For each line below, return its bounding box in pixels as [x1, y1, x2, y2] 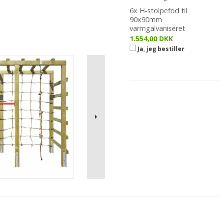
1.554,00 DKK [130, 34, 173, 44]
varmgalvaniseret [130, 24, 185, 33]
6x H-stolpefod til [130, 6, 187, 16]
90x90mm [130, 15, 162, 25]
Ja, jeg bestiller [136, 45, 185, 54]
